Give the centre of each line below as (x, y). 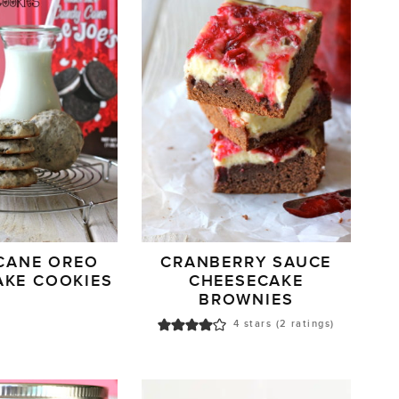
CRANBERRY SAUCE (246, 263)
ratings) (311, 324)
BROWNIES (246, 300)
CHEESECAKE (246, 281)
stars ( (260, 324)
